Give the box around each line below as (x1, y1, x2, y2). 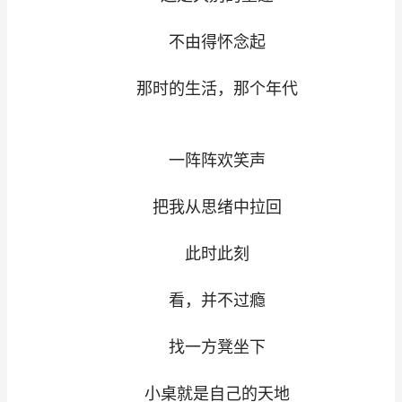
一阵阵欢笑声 (136, 151, 266, 170)
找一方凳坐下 (136, 337, 266, 356)
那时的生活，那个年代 (104, 79, 298, 98)
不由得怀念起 (136, 32, 266, 51)
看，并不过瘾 (136, 291, 266, 310)
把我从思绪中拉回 (120, 197, 282, 216)
